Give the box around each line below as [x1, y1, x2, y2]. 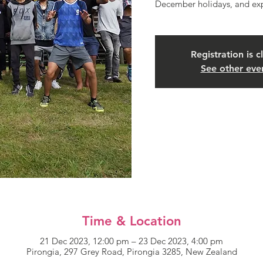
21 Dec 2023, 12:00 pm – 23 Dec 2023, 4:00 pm [40, 235, 223, 247]
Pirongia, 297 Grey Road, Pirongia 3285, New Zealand [26, 245, 237, 257]
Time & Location [82, 213, 181, 229]
